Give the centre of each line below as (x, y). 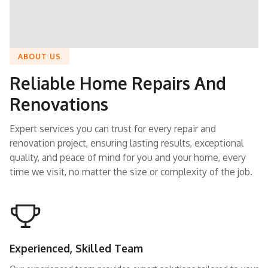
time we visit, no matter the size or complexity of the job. (131, 171)
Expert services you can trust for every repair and (113, 128)
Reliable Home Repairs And (118, 83)
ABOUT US (39, 56)
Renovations (59, 104)
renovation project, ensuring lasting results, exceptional (127, 143)
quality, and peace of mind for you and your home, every (128, 157)
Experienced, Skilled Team (76, 248)
